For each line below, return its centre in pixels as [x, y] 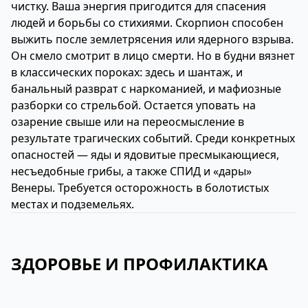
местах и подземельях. [73, 204]
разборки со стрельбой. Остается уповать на [133, 105]
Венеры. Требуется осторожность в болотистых [140, 188]
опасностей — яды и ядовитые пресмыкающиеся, [145, 155]
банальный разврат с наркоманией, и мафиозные [146, 89]
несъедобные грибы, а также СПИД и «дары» [131, 171]
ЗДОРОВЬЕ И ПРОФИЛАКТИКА [140, 264]
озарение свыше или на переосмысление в [128, 122]
